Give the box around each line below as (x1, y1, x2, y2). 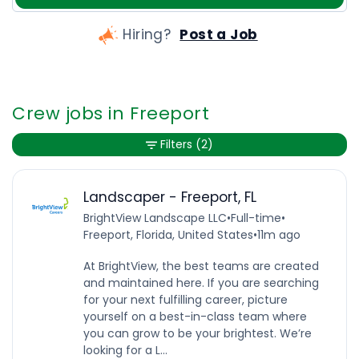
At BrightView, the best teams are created (83, 257, 319, 274)
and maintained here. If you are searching (83, 274, 319, 291)
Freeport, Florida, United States (83, 226, 253, 243)
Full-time (230, 209, 281, 226)
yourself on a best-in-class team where (83, 308, 307, 325)
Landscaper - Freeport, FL (83, 187, 256, 207)
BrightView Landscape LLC (83, 209, 227, 226)
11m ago (256, 226, 301, 243)
